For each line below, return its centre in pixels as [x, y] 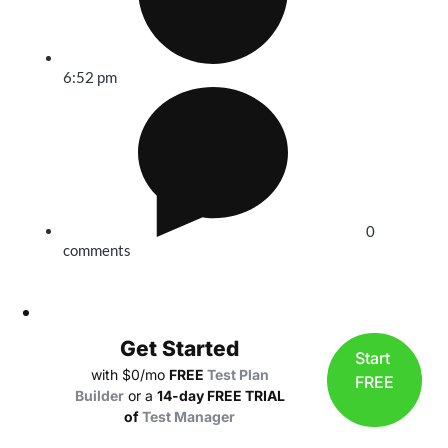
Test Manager [188, 416]
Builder [99, 395]
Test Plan [237, 374]
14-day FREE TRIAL [220, 395]
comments [97, 250]
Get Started [179, 348]
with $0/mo [129, 374]
